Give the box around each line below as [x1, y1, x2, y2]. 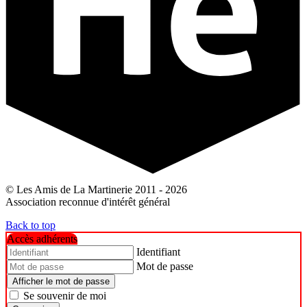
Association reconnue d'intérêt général [5, 196, 170, 208]
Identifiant [136, 246, 180, 258]
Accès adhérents [7, 233, 77, 245]
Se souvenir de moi [23, 290, 106, 302]
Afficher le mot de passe [12, 276, 110, 287]
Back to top [5, 219, 56, 232]
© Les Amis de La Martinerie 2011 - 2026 [5, 184, 187, 196]
